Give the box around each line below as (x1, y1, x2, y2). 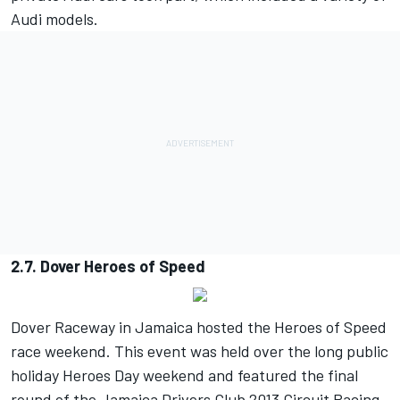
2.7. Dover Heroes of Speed (11, 256, 205, 277)
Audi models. (11, 9, 98, 29)
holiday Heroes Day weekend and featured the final (11, 365, 358, 386)
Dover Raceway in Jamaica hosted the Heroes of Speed (11, 317, 387, 337)
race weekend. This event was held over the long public (11, 341, 388, 362)
